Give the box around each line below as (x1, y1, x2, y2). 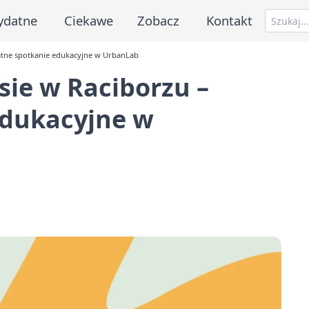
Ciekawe (63, 11, 113, 29)
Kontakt (206, 11, 253, 29)
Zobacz (137, 11, 180, 29)
